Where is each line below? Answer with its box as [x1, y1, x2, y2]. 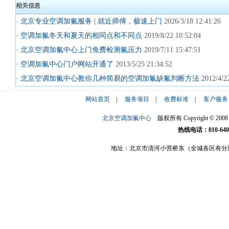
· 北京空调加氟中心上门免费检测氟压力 [16, 46, 142, 54]
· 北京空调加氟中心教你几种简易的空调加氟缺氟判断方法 [16, 75, 199, 82]
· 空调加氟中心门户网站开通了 [16, 60, 113, 68]
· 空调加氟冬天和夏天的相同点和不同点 [16, 32, 142, 39]
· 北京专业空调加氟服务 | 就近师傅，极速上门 [16, 17, 162, 25]
